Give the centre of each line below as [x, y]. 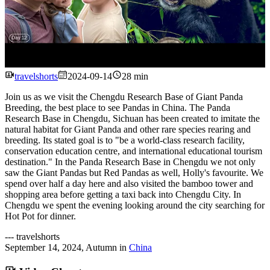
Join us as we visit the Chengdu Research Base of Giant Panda [124, 96]
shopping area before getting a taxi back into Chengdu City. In [123, 194]
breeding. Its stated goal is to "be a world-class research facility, [125, 140]
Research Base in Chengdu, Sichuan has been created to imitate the [132, 118]
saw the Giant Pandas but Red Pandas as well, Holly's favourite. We [134, 172]
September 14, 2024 [43, 247]
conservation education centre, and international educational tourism [133, 151]
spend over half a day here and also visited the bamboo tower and [129, 183]
